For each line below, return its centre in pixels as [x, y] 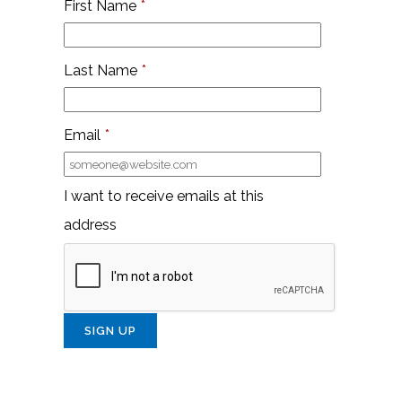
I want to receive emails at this [164, 197]
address [90, 225]
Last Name [100, 71]
